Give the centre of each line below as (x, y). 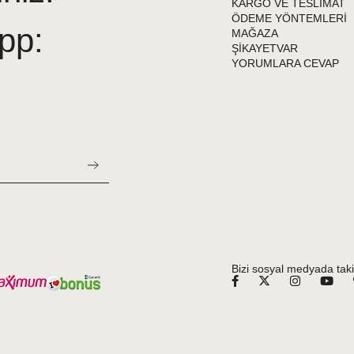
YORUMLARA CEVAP (285, 63)
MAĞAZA (254, 33)
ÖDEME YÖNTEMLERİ (289, 18)
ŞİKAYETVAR (264, 48)
